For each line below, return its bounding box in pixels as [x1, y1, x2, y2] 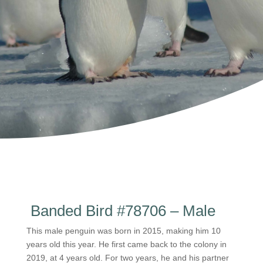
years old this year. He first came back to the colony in [26, 240, 227, 249]
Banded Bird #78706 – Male [26, 202, 215, 220]
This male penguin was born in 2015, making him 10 [26, 226, 221, 235]
